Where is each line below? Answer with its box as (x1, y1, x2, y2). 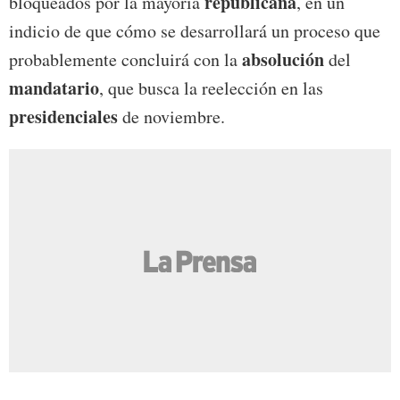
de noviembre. (118, 104, 225, 129)
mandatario (9, 74, 99, 101)
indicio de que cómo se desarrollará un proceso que (9, 18, 380, 43)
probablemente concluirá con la (9, 46, 242, 71)
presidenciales (9, 103, 118, 129)
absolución (242, 46, 324, 72)
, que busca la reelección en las (99, 75, 323, 100)
